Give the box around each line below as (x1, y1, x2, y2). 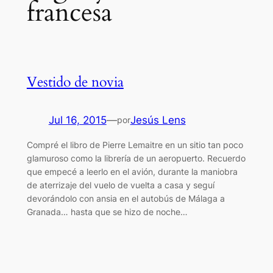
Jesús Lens (130, 113, 186, 126)
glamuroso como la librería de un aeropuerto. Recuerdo (26, 152, 246, 163)
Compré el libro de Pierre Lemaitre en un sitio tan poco (26, 139, 243, 150)
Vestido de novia (26, 72, 124, 91)
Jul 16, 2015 (48, 113, 107, 126)
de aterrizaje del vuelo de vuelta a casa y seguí (26, 179, 214, 190)
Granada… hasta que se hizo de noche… (26, 206, 188, 217)
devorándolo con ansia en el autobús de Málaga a (26, 193, 225, 204)
